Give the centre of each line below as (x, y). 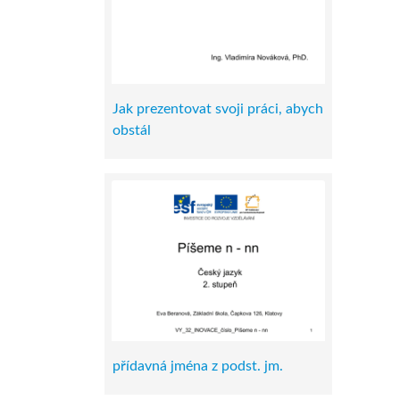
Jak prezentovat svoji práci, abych (218, 109)
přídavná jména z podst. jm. (198, 366)
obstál (132, 131)
